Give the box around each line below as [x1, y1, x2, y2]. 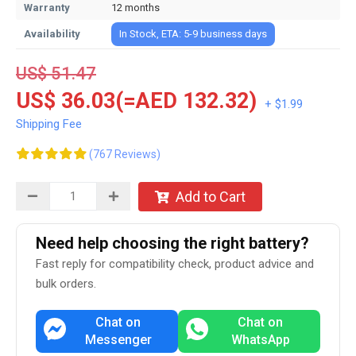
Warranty [24, 2, 70, 14]
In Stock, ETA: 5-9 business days [119, 28, 267, 40]
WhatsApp [230, 332, 290, 347]
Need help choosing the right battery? [36, 234, 309, 253]
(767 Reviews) [89, 148, 161, 161]
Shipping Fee [16, 117, 82, 131]
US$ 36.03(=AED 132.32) [16, 88, 257, 114]
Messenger [84, 332, 152, 347]
